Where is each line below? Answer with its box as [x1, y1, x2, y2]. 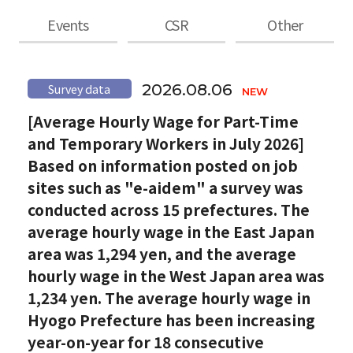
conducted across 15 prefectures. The [27, 198, 310, 221]
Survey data [48, 80, 111, 98]
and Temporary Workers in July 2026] [27, 132, 304, 154]
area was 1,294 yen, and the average [27, 242, 296, 265]
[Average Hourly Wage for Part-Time [27, 110, 299, 132]
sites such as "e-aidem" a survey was [27, 176, 303, 199]
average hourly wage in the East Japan [27, 220, 314, 243]
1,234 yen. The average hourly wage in [27, 286, 310, 309]
